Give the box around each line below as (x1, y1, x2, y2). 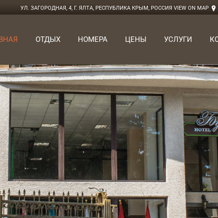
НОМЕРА (78, 35, 108, 44)
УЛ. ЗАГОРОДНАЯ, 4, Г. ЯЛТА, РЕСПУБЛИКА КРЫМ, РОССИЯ (20, 5, 174, 11)
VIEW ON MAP (174, 5, 209, 11)
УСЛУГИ (164, 35, 192, 44)
